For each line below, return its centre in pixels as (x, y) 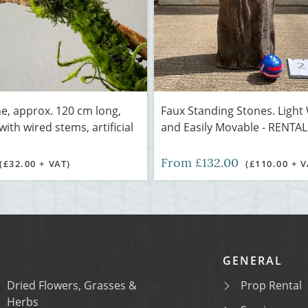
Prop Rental (271, 285)
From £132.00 (201, 163)
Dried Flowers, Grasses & (72, 285)
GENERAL (253, 261)
